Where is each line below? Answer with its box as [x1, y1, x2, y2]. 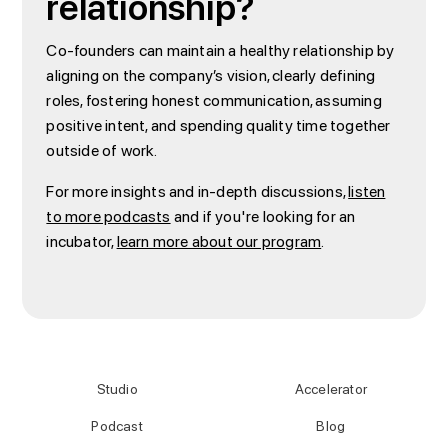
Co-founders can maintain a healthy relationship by [46, 36, 395, 65]
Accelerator [294, 377, 367, 402]
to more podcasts [46, 202, 171, 231]
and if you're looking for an [170, 202, 356, 231]
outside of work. [46, 136, 158, 165]
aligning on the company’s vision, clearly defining [46, 61, 376, 90]
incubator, [46, 227, 117, 256]
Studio [96, 377, 138, 402]
